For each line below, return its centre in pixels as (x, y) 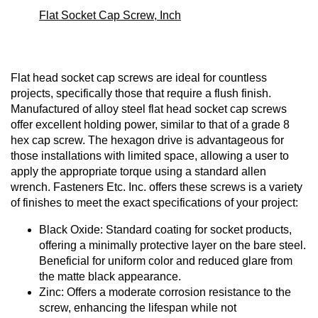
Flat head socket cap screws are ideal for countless (139, 77)
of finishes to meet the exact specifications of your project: (154, 202)
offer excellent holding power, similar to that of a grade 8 (150, 124)
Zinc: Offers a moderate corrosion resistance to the (165, 292)
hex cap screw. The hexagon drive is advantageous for (147, 140)
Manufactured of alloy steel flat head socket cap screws (149, 109)
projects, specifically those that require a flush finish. (141, 93)
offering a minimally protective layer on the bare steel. (172, 245)
